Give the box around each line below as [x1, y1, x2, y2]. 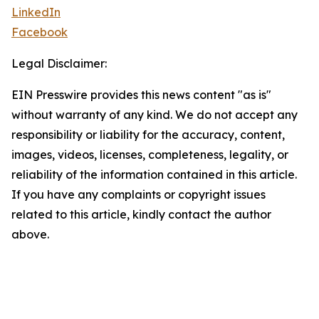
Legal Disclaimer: [11, 56, 107, 71]
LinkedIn [11, 5, 61, 20]
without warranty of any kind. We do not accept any [11, 108, 298, 122]
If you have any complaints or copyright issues [11, 187, 266, 202]
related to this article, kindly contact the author [11, 207, 271, 222]
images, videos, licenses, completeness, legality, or [11, 147, 288, 162]
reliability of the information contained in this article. [11, 167, 297, 182]
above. [11, 227, 49, 242]
